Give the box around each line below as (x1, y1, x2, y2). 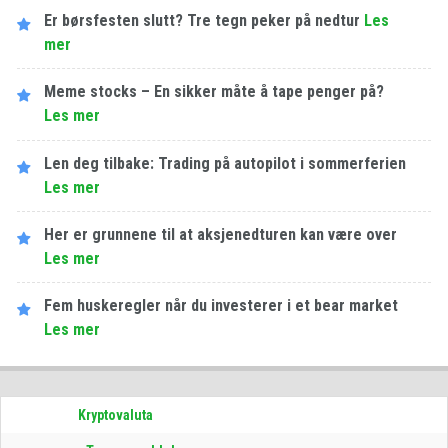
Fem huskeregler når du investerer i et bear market (44, 296, 399, 316)
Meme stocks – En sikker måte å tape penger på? (44, 82, 385, 102)
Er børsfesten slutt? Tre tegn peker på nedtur (44, 10, 361, 30)
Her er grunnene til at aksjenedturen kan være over (44, 225, 398, 245)
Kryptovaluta (78, 406, 153, 423)
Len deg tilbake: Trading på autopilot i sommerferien (44, 153, 407, 173)
